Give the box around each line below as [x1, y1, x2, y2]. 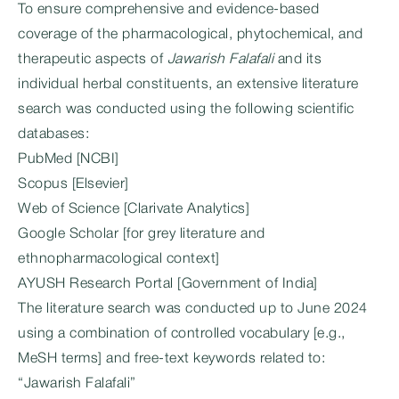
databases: [18, 128, 89, 141]
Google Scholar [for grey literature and [18, 228, 265, 240]
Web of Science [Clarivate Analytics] [18, 203, 249, 216]
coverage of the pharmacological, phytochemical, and [18, 28, 363, 41]
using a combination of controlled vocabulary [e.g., [18, 328, 346, 340]
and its [273, 53, 322, 66]
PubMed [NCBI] [18, 153, 119, 166]
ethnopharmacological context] [18, 253, 220, 265]
